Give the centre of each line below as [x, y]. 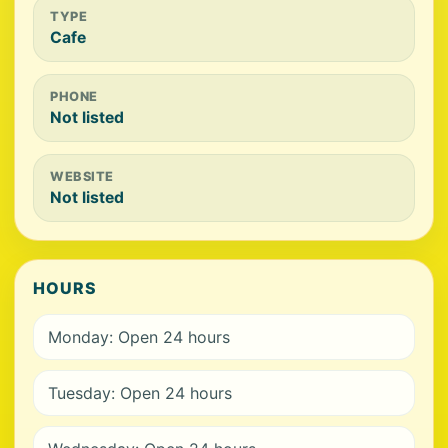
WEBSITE [82, 176]
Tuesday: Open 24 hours [140, 393]
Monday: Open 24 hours [139, 337]
